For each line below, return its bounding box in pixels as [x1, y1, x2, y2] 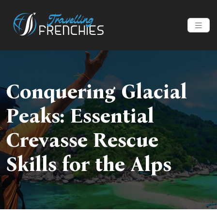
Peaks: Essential [6, 104, 154, 128]
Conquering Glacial [6, 79, 187, 104]
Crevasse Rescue [6, 128, 158, 153]
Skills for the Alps [6, 152, 171, 177]
